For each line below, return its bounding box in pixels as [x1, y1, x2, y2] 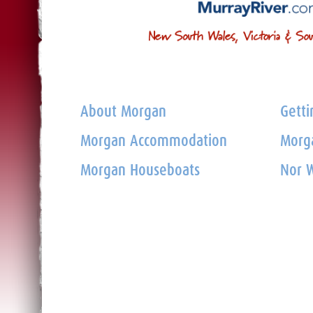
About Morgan [80, 104, 166, 121]
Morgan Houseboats [80, 163, 200, 180]
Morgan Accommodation [80, 133, 227, 150]
